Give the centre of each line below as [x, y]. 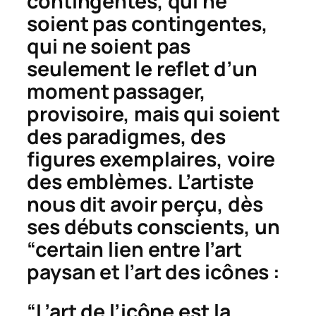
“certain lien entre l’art [134, 249]
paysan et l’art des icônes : [154, 272]
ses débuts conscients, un [153, 226]
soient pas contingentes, [147, 23]
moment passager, [117, 91]
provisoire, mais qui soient [154, 114]
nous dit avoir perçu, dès [145, 204]
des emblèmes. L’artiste [140, 181]
